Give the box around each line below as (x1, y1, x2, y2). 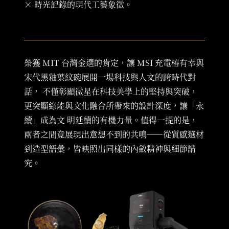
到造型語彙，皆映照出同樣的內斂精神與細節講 (24, 143, 196, 155)
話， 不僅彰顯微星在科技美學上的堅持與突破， (24, 85, 198, 98)
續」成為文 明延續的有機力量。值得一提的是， (24, 114, 198, 126)
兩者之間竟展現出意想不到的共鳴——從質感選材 (24, 128, 204, 141)
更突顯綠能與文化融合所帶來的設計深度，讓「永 (24, 100, 204, 112)
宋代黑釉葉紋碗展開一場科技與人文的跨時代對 (24, 71, 196, 83)
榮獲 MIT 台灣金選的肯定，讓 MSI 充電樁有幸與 (24, 57, 204, 69)
